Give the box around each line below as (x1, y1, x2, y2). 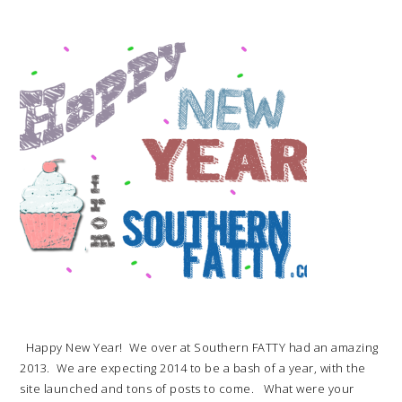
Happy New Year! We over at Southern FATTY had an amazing (20, 339, 379, 355)
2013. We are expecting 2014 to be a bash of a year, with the (20, 360, 366, 376)
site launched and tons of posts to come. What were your (20, 380, 354, 397)
